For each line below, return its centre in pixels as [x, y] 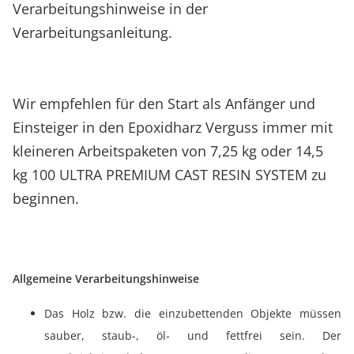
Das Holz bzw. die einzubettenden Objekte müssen [193, 313]
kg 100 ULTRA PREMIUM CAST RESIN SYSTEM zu [169, 175]
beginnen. [46, 198]
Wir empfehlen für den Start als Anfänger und [164, 104]
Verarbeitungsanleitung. [92, 32]
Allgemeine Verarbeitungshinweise [106, 279]
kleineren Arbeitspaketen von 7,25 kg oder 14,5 [168, 151]
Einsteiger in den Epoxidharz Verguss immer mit [173, 127]
